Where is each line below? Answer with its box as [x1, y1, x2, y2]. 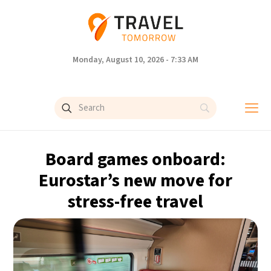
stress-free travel [68, 189, 203, 215]
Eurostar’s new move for [39, 168, 232, 194]
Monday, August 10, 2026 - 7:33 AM [73, 54, 198, 66]
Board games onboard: [45, 146, 226, 172]
